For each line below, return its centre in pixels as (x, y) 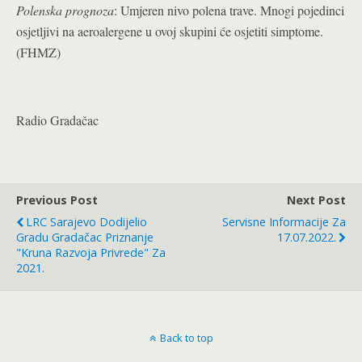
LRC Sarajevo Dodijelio (86, 222)
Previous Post (57, 200)
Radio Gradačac (57, 120)
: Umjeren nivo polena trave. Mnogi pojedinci (229, 10)
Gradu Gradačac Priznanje (85, 237)
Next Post (316, 200)
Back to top (186, 338)
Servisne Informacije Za (284, 222)
